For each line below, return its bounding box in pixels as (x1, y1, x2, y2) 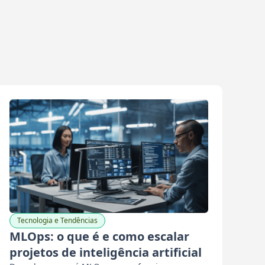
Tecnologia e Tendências (17, 215, 98, 225)
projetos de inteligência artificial (9, 244, 202, 260)
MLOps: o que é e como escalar (9, 228, 189, 244)
